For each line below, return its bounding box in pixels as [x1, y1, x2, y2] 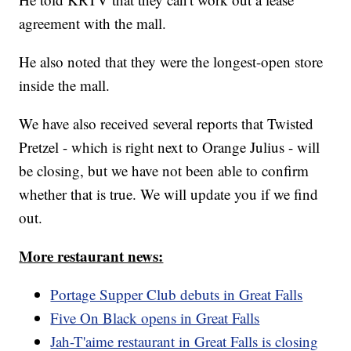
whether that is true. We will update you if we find [19, 184, 319, 204]
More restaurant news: [19, 245, 164, 267]
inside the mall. [19, 75, 110, 96]
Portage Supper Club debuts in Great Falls [50, 284, 303, 305]
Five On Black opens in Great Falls [50, 308, 260, 328]
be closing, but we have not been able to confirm [19, 161, 309, 181]
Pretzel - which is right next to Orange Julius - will [19, 137, 320, 157]
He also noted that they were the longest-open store [19, 52, 324, 72]
